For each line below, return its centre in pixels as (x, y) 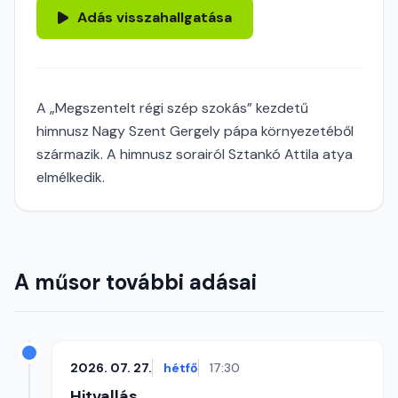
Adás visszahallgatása (155, 17)
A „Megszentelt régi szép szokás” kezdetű (172, 108)
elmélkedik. (71, 177)
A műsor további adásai (135, 282)
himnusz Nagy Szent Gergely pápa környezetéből (195, 131)
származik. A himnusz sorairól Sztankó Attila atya (195, 154)
